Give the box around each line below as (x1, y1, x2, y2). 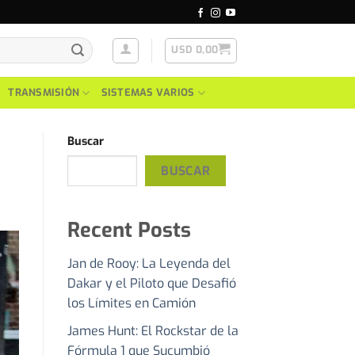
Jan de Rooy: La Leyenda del (67, 255, 231, 273)
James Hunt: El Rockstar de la (67, 322, 239, 339)
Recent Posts (67, 216, 191, 244)
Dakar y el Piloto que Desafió (67, 275, 236, 292)
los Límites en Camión (67, 295, 196, 312)
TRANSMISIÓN (8, 86, 80, 99)
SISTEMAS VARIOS (101, 86, 195, 99)
